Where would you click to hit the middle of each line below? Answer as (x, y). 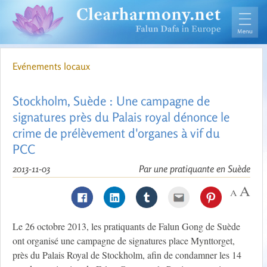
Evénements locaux (51, 66)
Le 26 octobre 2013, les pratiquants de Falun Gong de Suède (126, 226)
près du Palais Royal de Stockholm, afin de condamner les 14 (127, 255)
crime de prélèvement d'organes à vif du (116, 133)
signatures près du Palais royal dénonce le (121, 117)
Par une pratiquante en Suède (195, 169)
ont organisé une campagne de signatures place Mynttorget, (124, 241)
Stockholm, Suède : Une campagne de (111, 101)
